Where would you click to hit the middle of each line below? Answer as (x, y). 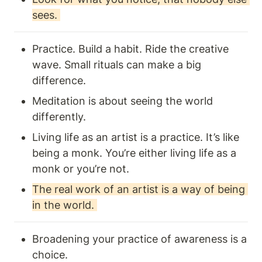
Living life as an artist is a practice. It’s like (136, 137)
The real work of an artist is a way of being (139, 189)
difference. (61, 81)
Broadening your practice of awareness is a (139, 239)
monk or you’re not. (82, 169)
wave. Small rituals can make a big (117, 65)
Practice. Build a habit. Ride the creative (130, 49)
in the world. (65, 205)
